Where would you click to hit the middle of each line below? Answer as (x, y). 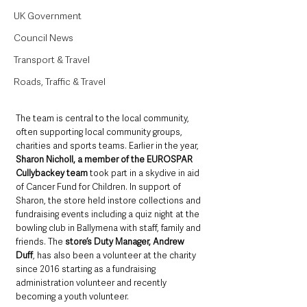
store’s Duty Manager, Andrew (126, 241)
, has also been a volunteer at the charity (115, 255)
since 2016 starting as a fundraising (87, 269)
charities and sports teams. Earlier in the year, (108, 145)
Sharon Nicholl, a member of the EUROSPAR (105, 159)
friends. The (40, 241)
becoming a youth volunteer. (72, 296)
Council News (44, 38)
